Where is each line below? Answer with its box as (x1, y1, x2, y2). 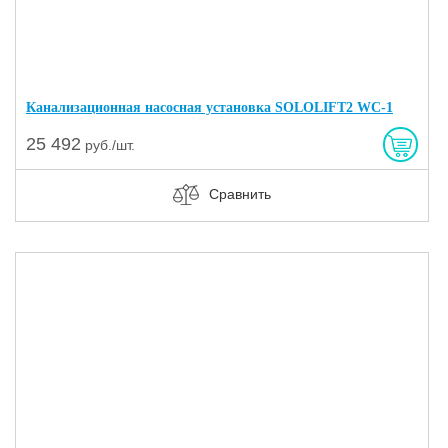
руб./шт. (81, 136, 135, 153)
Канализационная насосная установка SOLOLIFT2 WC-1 (26, 99, 393, 115)
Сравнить (208, 185, 271, 202)
